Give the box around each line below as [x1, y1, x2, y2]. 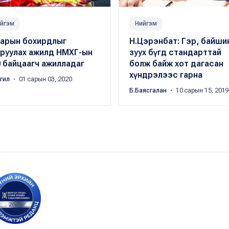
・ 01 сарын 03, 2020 [11, 75, 72, 83]
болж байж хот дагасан [129, 58, 223, 68]
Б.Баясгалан [129, 86, 168, 94]
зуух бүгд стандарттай [129, 47, 221, 57]
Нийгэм [134, 19, 157, 27]
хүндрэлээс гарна [129, 70, 202, 80]
